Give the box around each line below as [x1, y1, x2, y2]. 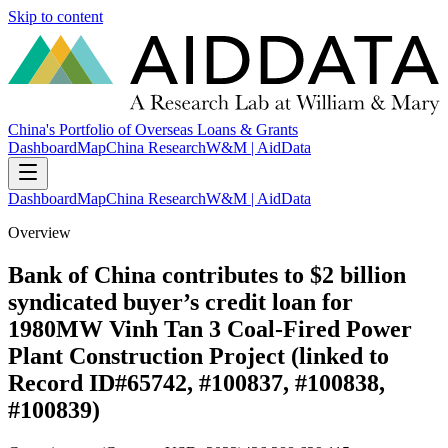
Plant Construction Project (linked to [8, 343, 389, 370]
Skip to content [8, 8, 103, 25]
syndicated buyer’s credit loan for [8, 289, 353, 316]
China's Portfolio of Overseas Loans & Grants [8, 121, 298, 139]
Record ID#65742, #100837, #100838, [8, 370, 385, 397]
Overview [8, 224, 71, 242]
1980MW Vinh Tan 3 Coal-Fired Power [8, 316, 412, 343]
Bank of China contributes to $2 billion [8, 262, 406, 289]
